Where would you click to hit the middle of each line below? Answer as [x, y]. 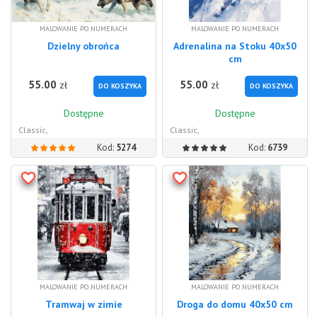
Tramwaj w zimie [83, 305]
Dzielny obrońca [83, 46]
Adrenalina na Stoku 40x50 [235, 46]
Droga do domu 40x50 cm [235, 305]
